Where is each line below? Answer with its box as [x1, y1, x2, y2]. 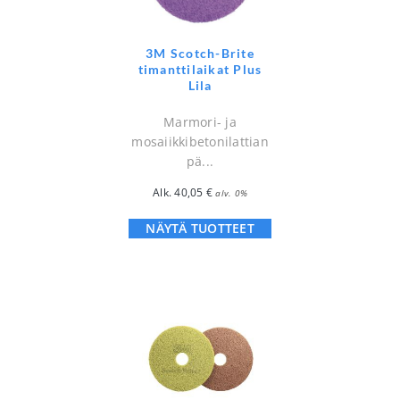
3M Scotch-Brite [146, 45, 254, 61]
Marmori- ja [163, 112, 237, 130]
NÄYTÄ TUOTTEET [146, 219, 254, 237]
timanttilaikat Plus [137, 61, 262, 77]
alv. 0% [215, 186, 247, 199]
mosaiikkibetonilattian [131, 132, 269, 150]
